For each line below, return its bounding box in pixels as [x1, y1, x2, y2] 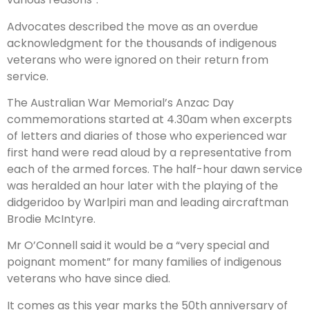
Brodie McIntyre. [7, 210, 95, 227]
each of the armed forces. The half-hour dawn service [7, 161, 302, 177]
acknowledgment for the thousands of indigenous [7, 35, 277, 51]
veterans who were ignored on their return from [7, 51, 268, 68]
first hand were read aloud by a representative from [7, 144, 291, 161]
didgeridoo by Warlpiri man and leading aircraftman [7, 194, 289, 210]
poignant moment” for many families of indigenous [7, 254, 282, 271]
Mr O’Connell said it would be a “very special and [7, 237, 269, 254]
